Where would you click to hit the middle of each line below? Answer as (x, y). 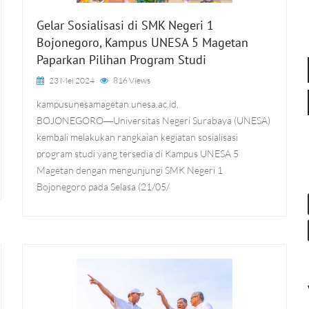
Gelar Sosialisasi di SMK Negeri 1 (126, 25)
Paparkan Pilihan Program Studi (122, 60)
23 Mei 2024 (71, 80)
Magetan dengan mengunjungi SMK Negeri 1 (130, 170)
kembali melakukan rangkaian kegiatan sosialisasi (138, 137)
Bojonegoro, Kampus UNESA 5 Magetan (143, 42)
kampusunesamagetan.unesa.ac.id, (108, 104)
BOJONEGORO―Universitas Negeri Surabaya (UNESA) (154, 120)
